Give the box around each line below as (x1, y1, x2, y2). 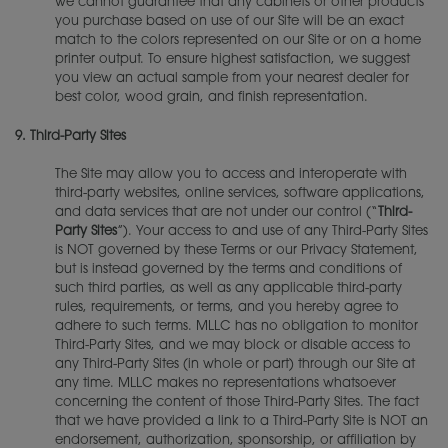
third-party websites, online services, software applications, (55, 187, 425, 201)
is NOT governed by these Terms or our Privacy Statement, (55, 244, 418, 258)
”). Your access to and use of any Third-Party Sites (117, 225, 428, 239)
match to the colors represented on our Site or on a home (55, 34, 421, 48)
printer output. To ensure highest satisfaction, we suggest (55, 53, 410, 67)
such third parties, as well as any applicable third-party (55, 282, 402, 296)
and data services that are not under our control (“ (55, 206, 378, 220)
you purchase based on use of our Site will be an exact (55, 15, 404, 29)
